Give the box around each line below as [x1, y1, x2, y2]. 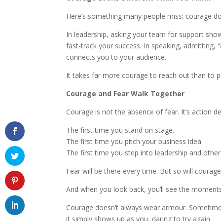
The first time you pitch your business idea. [66, 137, 203, 147]
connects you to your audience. [66, 52, 167, 62]
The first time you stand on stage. [66, 125, 175, 135]
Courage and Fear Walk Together [66, 89, 185, 99]
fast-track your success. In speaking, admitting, [66, 41, 218, 51]
